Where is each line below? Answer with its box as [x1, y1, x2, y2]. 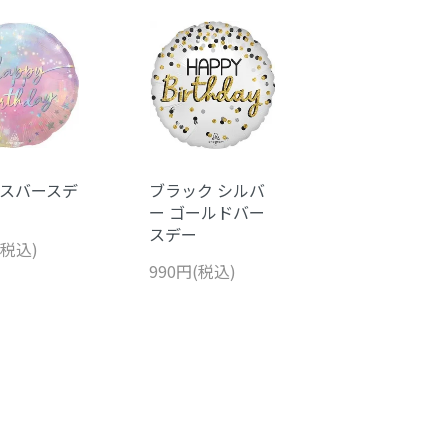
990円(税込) [148, 258, 236, 283]
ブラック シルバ [148, 177, 265, 202]
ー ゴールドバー [148, 199, 265, 224]
